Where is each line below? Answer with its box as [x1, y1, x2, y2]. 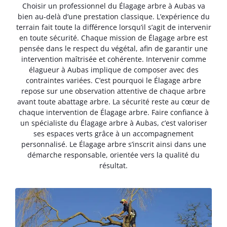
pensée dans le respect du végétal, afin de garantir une [19, 43, 208, 53]
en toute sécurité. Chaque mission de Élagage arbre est [19, 32, 208, 43]
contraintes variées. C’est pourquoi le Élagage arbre [26, 75, 201, 85]
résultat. [99, 160, 128, 170]
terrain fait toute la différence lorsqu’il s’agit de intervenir [16, 22, 211, 32]
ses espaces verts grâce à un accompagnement [33, 128, 194, 138]
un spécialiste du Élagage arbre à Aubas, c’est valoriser [20, 118, 207, 128]
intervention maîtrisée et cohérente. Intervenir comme [21, 54, 206, 64]
